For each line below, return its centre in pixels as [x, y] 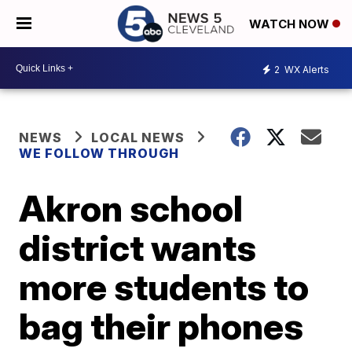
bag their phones [161, 326]
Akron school [131, 208]
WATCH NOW [291, 24]
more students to [164, 287]
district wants [138, 247]
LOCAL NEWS [138, 137]
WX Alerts [306, 69]
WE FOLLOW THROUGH [99, 153]
